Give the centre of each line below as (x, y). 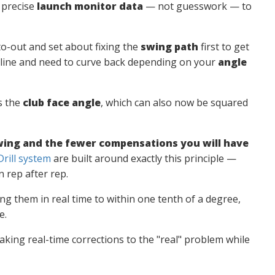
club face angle (61, 103)
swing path (169, 47)
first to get (223, 47)
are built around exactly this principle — (143, 158)
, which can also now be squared (174, 103)
